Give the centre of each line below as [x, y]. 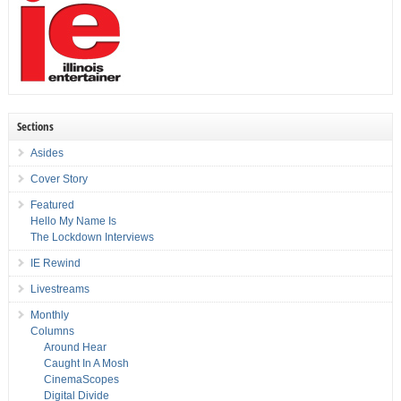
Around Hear [75, 348]
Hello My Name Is [73, 222]
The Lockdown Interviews [92, 238]
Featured [52, 205]
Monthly [49, 316]
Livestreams [60, 290]
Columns [52, 332]
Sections [35, 127]
